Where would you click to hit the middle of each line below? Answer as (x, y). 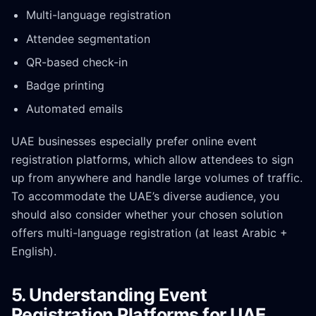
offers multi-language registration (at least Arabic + (150, 233)
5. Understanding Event (109, 295)
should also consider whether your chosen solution (147, 215)
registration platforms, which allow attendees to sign (152, 160)
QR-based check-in (77, 62)
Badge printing (65, 86)
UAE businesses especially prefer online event (134, 141)
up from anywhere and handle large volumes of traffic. (157, 178)
